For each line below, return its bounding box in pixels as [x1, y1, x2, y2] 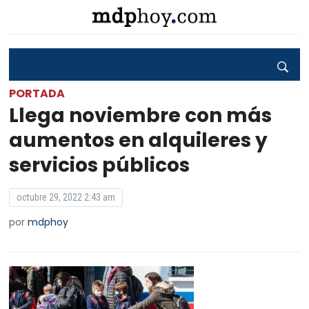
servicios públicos [9, 152, 190, 179]
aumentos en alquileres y [9, 127, 268, 154]
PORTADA [9, 86, 66, 101]
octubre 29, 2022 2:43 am [17, 192, 116, 203]
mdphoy [28, 215, 69, 229]
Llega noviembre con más [9, 102, 272, 129]
